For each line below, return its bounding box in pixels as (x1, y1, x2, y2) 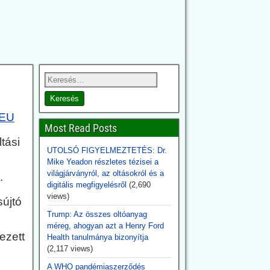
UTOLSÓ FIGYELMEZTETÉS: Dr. (46, 146, 167, 155)
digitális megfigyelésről (46, 180, 127, 189)
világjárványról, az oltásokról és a (46, 169, 164, 178)
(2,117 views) (46, 244, 93, 253)
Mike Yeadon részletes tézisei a (46, 157, 159, 166)
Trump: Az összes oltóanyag (46, 210, 147, 219)
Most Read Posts (44, 122, 117, 134)
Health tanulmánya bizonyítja (46, 233, 148, 242)
